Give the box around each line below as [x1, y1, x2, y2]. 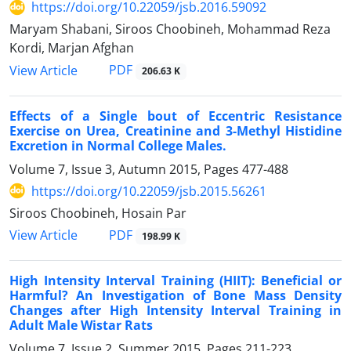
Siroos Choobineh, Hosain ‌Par [9, 204, 186, 222]
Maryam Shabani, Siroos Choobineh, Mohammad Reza [9, 20, 331, 38]
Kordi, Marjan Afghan [9, 39, 134, 57]
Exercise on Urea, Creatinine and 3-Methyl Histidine [9, 121, 342, 139]
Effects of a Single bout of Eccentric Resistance [9, 107, 342, 125]
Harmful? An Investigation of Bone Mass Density [9, 286, 342, 304]
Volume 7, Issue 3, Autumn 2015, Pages [9, 160, 242, 178]
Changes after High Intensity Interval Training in [9, 301, 342, 319]
